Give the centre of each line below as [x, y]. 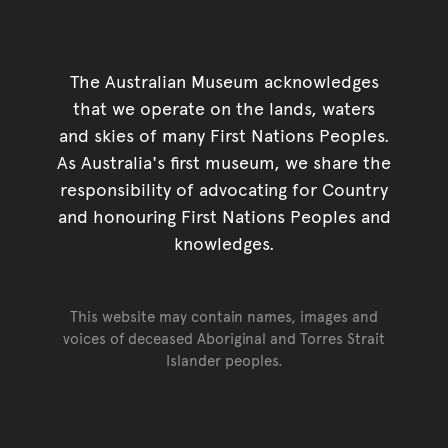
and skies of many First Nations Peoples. [224, 135]
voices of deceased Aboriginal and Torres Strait [224, 338]
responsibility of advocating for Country [224, 189]
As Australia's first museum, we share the [224, 162]
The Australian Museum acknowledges [224, 81]
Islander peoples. [224, 360]
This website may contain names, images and [224, 316]
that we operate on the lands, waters [224, 108]
